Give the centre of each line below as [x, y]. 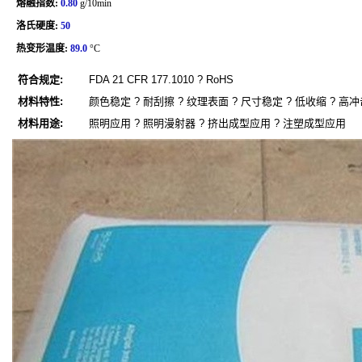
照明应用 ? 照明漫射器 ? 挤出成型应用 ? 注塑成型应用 [217, 123]
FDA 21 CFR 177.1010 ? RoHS [161, 80]
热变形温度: [42, 48]
